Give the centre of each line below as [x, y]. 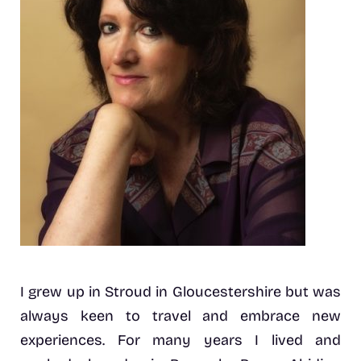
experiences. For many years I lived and [180, 340]
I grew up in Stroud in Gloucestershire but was [180, 292]
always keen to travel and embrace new [180, 316]
